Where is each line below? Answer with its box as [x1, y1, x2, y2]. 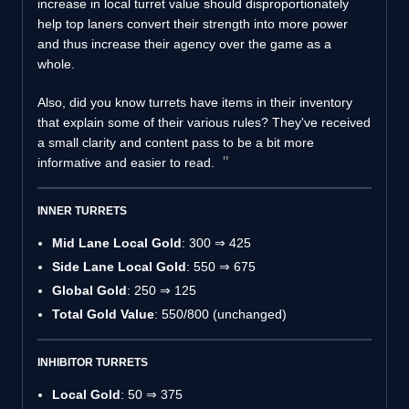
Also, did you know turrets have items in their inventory [37, 94, 352, 110]
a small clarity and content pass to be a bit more [37, 134, 314, 150]
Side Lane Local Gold [52, 258, 186, 274]
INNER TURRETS [37, 204, 127, 217]
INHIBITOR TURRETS [37, 355, 148, 369]
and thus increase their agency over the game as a [37, 36, 331, 51]
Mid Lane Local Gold [52, 235, 182, 250]
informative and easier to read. [37, 154, 218, 170]
